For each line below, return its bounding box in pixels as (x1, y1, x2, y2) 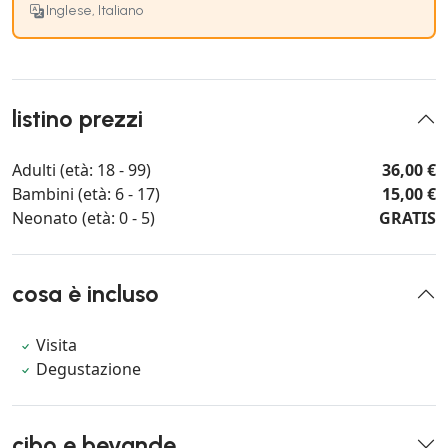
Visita (36, 333, 78, 356)
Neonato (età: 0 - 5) (12, 206, 155, 229)
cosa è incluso (12, 279, 159, 308)
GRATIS (379, 206, 436, 229)
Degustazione (36, 357, 142, 380)
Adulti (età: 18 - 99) (12, 158, 151, 181)
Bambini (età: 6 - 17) (12, 182, 160, 205)
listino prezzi (12, 104, 143, 133)
